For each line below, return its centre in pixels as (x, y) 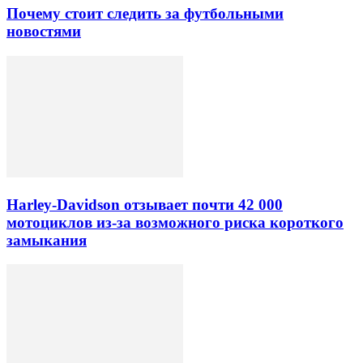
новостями (44, 32)
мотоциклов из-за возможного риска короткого (175, 222)
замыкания (47, 240)
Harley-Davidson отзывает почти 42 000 (145, 204)
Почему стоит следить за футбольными (145, 14)
